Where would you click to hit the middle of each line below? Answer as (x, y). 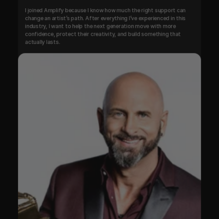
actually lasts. (43, 42)
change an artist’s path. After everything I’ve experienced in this (105, 18)
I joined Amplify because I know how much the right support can (105, 10)
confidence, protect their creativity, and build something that (103, 34)
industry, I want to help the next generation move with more (100, 26)
